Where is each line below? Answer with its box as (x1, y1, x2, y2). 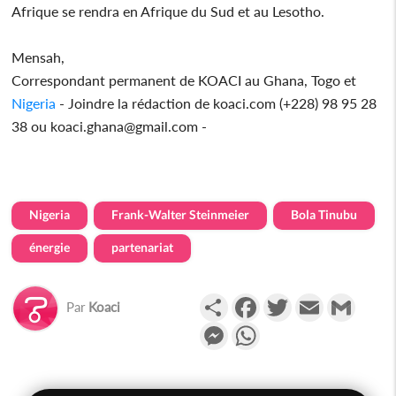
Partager (227, 291, 281, 308)
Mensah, (11, 48, 65, 65)
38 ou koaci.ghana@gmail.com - (11, 117, 208, 134)
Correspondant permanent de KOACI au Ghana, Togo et (11, 71, 357, 88)
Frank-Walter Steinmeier (111, 206, 250, 222)
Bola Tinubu (291, 206, 358, 222)
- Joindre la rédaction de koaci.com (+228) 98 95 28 (56, 94, 377, 111)
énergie (29, 239, 71, 255)
